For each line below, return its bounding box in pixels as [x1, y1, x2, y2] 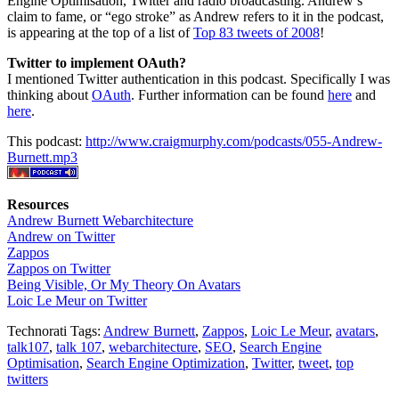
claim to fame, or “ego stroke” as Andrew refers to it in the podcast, [7, 9, 384, 25]
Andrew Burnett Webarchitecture [7, 213, 193, 229]
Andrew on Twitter [7, 229, 115, 245]
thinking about [7, 87, 92, 103]
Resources [7, 197, 69, 213]
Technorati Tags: [7, 323, 103, 339]
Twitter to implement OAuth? [7, 55, 186, 71]
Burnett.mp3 [7, 150, 77, 166]
